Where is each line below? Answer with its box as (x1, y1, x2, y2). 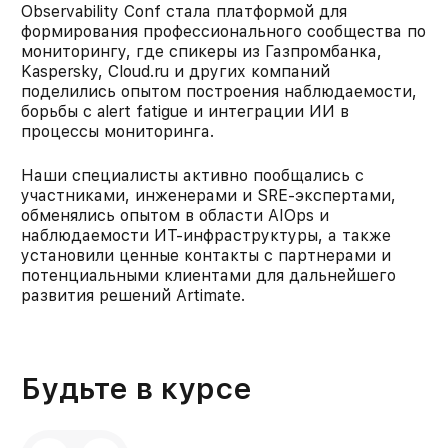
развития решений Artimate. (20, 286, 245, 305)
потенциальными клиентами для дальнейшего (20, 266, 396, 285)
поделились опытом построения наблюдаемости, (20, 82, 417, 101)
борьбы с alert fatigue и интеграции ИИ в (20, 102, 349, 121)
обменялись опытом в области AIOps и (20, 206, 329, 225)
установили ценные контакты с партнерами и (20, 246, 391, 265)
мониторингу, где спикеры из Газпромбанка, (20, 42, 382, 61)
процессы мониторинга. (20, 122, 219, 141)
